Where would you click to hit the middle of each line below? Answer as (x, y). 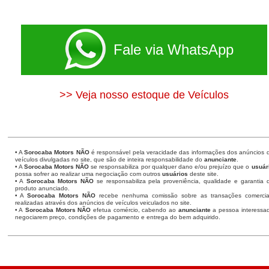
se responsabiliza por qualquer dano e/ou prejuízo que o (170, 167)
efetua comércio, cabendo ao (134, 210)
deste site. (203, 174)
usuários (175, 174)
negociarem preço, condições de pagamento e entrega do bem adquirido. (117, 217)
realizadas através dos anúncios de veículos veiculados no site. (103, 203)
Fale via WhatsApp (174, 50)
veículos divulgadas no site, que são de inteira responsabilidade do (109, 159)
